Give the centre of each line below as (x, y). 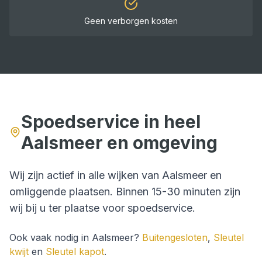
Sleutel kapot (75, 251)
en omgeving (160, 143)
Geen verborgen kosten (131, 21)
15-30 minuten (186, 192)
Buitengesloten (175, 237)
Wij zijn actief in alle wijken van (86, 175)
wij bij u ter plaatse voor (68, 208)
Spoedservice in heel (111, 122)
